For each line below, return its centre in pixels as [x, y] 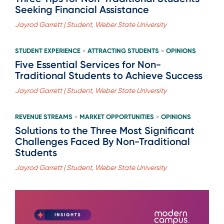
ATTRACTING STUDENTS [123, 50]
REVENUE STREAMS [44, 116]
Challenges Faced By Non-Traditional [102, 141]
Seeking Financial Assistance [82, 9]
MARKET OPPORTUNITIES [117, 116]
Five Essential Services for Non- [88, 64]
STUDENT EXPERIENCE [48, 50]
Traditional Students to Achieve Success [109, 75]
